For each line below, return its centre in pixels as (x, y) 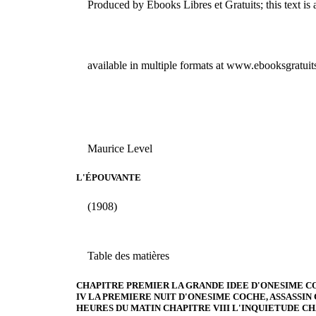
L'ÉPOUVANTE (108, 178)
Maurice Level (120, 148)
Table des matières (128, 256)
